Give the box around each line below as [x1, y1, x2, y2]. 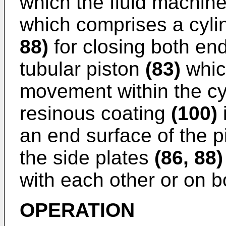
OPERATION [20, 199, 135, 221]
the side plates [20, 147, 154, 169]
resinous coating [20, 102, 171, 125]
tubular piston [20, 58, 145, 80]
